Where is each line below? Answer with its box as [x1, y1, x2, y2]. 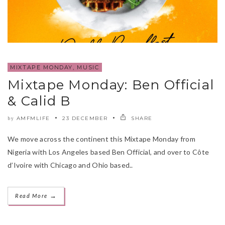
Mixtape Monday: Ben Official [8, 76, 214, 93]
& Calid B [8, 92, 71, 109]
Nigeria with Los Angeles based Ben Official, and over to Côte [8, 147, 209, 156]
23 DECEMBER [62, 115, 108, 122]
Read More [15, 192, 50, 199]
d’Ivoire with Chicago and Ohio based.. [8, 160, 133, 169]
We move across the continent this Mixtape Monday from [8, 134, 195, 143]
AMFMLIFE [16, 115, 50, 122]
